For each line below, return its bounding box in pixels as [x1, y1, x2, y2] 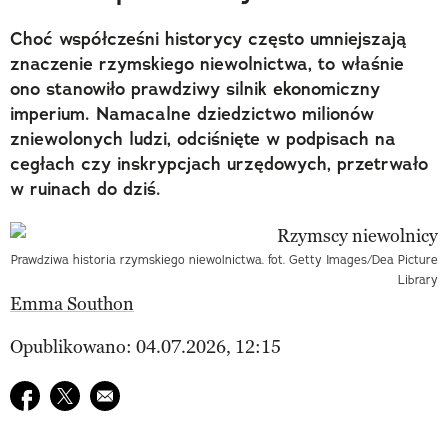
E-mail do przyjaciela [89, 382, 255, 405]
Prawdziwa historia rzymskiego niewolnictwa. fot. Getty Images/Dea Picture [11, 251, 438, 267]
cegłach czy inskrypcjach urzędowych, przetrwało [10, 151, 428, 176]
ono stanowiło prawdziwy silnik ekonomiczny [10, 76, 380, 101]
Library [398, 271, 438, 287]
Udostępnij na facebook [9, 382, 197, 405]
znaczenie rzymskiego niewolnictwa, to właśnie [10, 51, 404, 76]
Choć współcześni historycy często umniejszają [10, 26, 407, 51]
